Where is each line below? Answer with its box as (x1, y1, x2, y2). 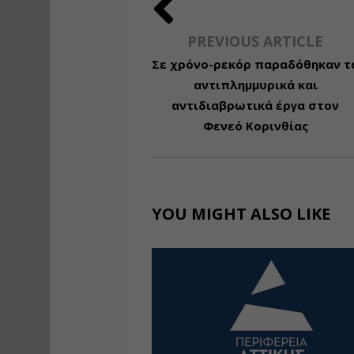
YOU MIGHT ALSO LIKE (152, 203, 330, 224)
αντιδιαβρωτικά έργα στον (171, 97, 340, 113)
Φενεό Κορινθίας (202, 118, 308, 134)
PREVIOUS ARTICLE (187, 32, 324, 51)
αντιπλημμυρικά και (193, 77, 318, 92)
